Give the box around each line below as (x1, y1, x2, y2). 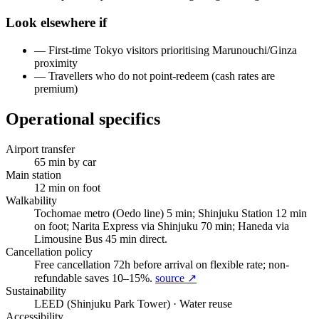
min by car (46, 155, 96, 168)
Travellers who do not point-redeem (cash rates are (48, 69, 275, 82)
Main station (6, 168, 61, 181)
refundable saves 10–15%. (34, 271, 152, 284)
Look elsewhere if (6, 15, 107, 30)
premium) (34, 82, 78, 95)
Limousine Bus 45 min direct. (34, 232, 167, 245)
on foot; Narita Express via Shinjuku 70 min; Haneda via (34, 219, 289, 232)
